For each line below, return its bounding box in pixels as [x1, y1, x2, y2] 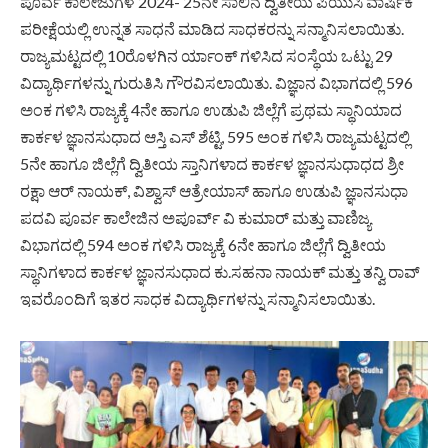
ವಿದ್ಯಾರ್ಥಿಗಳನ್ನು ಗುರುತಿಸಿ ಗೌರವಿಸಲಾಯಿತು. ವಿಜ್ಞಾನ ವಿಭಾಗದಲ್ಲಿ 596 [20, 72, 413, 92]
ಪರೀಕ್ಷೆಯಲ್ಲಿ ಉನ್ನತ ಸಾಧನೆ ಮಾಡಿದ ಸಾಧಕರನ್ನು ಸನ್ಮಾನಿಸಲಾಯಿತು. [20, 18, 404, 38]
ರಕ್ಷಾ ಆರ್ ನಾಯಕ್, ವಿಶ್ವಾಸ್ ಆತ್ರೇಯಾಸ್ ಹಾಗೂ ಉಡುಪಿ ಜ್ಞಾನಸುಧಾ [20, 180, 408, 200]
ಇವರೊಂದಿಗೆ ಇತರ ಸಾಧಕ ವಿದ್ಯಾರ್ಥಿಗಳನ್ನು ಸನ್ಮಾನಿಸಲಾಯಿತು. [20, 288, 375, 308]
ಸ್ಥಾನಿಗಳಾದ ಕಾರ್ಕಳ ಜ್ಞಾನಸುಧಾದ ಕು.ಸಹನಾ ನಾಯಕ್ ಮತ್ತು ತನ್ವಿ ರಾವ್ [20, 261, 420, 281]
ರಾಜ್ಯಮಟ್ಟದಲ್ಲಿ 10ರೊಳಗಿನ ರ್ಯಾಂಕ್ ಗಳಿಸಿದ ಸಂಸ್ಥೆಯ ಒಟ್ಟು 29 [20, 45, 393, 65]
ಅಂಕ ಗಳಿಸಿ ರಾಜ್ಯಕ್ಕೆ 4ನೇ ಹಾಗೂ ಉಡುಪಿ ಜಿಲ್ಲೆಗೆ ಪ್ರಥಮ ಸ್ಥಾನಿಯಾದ [20, 99, 402, 119]
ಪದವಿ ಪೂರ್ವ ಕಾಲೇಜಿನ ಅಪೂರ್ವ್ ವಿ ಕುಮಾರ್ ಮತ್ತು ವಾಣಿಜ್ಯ [20, 207, 371, 227]
